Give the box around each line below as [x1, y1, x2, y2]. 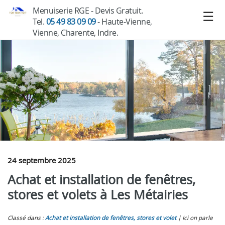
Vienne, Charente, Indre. [33, 27, 118, 38]
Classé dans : [8, 214, 45, 221]
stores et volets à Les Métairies [8, 186, 188, 203]
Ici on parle [182, 214, 213, 221]
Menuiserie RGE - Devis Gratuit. [33, 5, 143, 16]
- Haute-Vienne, [95, 16, 152, 27]
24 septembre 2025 [8, 155, 76, 165]
